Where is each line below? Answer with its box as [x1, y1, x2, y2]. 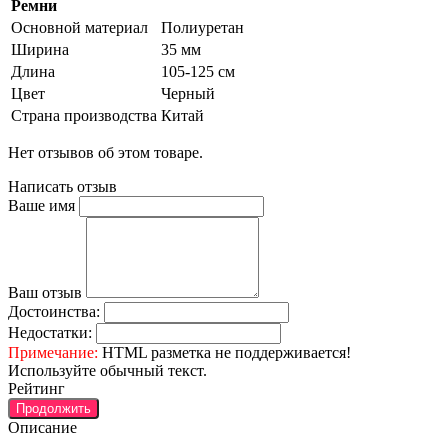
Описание [8, 418, 77, 436]
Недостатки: [8, 323, 92, 341]
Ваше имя [8, 196, 75, 214]
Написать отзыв [8, 177, 117, 195]
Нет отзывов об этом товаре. [8, 143, 203, 161]
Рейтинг [8, 379, 65, 397]
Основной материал [11, 18, 148, 36]
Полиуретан [161, 18, 244, 36]
